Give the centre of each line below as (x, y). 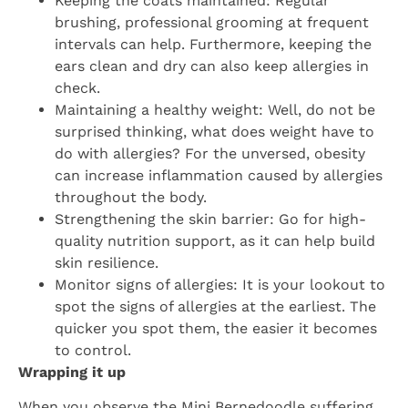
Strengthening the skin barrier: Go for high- (210, 219)
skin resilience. (107, 263)
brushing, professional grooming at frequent (212, 23)
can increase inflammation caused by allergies (219, 176)
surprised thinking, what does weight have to (214, 132)
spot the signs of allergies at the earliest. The (215, 307)
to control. (93, 351)
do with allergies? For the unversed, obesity (210, 154)
